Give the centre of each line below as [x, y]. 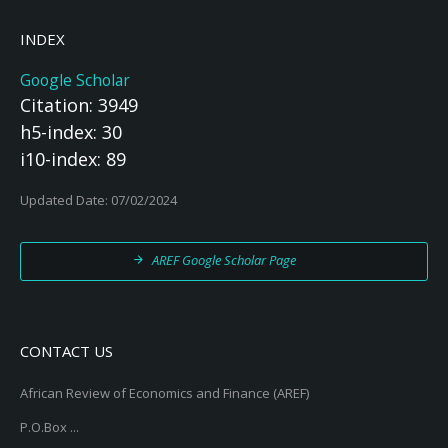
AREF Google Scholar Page [224, 260]
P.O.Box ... [49, 427]
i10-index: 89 [73, 159]
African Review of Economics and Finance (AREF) [164, 393]
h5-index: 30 [71, 132]
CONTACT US [66, 351]
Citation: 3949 [79, 105]
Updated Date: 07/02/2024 [98, 200]
